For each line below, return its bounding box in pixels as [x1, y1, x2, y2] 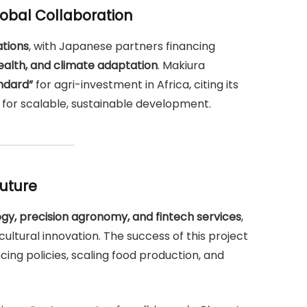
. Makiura [158, 57, 205, 73]
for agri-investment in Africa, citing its [33, 76, 238, 93]
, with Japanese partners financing [29, 38, 215, 54]
